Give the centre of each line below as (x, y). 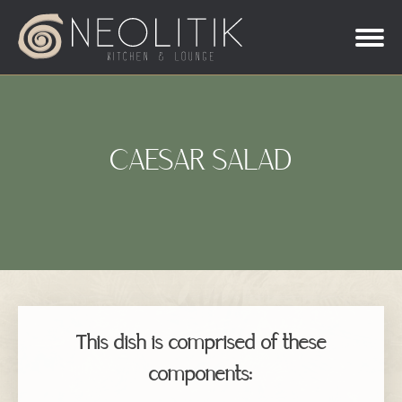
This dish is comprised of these (201, 345)
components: (201, 376)
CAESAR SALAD (201, 163)
